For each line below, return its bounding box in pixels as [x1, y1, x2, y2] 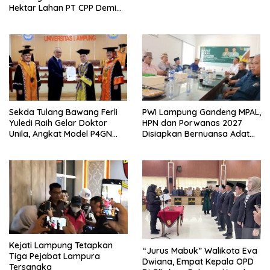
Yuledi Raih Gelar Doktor [9, 118, 107, 129]
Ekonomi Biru [9, 24, 62, 35]
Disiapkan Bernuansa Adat [142, 128, 250, 140]
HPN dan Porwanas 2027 [142, 118, 242, 129]
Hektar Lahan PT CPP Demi [9, 2, 116, 13]
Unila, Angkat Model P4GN [9, 128, 112, 140]
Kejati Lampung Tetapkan [9, 239, 113, 251]
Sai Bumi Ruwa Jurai [142, 139, 224, 151]
